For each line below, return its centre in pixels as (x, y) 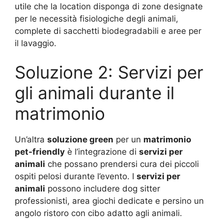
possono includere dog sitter (103, 189)
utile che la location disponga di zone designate (109, 6)
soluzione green (80, 139)
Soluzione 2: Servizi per (109, 72)
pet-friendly (40, 152)
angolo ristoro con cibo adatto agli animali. (98, 213)
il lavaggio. (36, 43)
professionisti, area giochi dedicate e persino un (109, 201)
